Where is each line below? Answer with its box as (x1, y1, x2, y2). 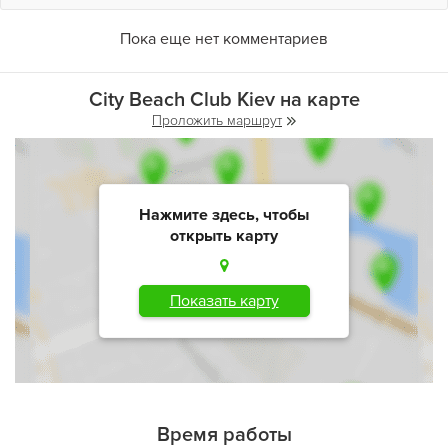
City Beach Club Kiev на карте (88, 88, 360, 112)
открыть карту (170, 225, 278, 246)
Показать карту (169, 290, 279, 311)
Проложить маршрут (152, 112, 282, 129)
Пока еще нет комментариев (120, 29, 328, 49)
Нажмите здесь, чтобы (139, 204, 309, 225)
